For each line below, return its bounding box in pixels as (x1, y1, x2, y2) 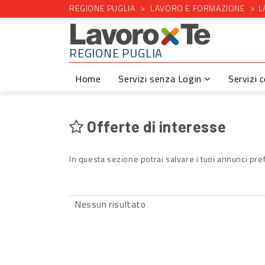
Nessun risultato (75, 198, 146, 211)
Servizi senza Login (118, 72, 205, 86)
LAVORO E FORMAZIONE (150, 2, 245, 14)
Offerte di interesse (83, 117, 227, 135)
